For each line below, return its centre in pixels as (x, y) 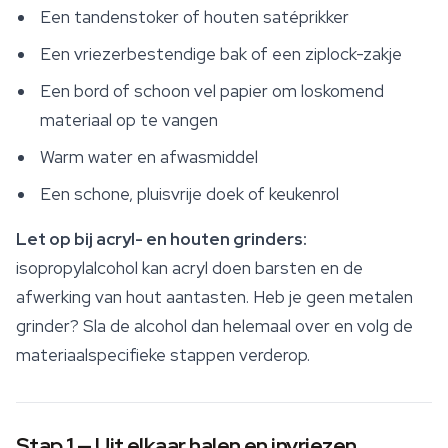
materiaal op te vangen (129, 120)
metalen (381, 297)
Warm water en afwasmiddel (149, 157)
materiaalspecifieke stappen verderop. (163, 355)
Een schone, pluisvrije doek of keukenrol (189, 194)
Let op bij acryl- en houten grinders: (161, 239)
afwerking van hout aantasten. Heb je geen (182, 297)
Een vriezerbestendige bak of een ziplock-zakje (221, 54)
